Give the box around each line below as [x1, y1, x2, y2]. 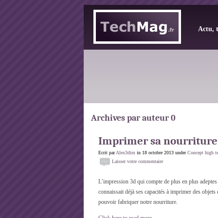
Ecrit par [98, 150, 116, 155]
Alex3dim [116, 150, 135, 155]
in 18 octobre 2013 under [135, 150, 187, 155]
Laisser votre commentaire [112, 159, 163, 164]
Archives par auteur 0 [91, 113, 176, 123]
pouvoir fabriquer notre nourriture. [98, 199, 178, 205]
